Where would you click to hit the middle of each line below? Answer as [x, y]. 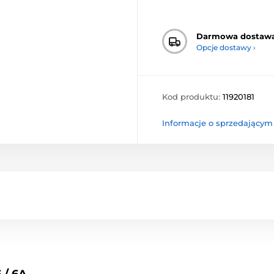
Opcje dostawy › [226, 47]
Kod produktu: [192, 97]
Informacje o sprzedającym [217, 123]
